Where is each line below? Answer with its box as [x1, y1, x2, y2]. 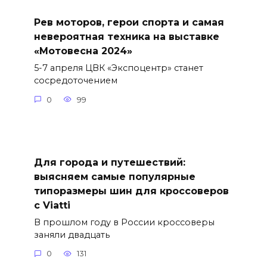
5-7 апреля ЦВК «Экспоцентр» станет [33, 63, 203, 74]
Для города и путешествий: [33, 156, 185, 168]
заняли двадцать [33, 229, 110, 240]
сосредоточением [33, 75, 117, 86]
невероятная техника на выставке [33, 30, 219, 42]
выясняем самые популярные [33, 170, 195, 182]
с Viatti [33, 199, 70, 211]
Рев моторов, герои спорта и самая [33, 16, 224, 28]
